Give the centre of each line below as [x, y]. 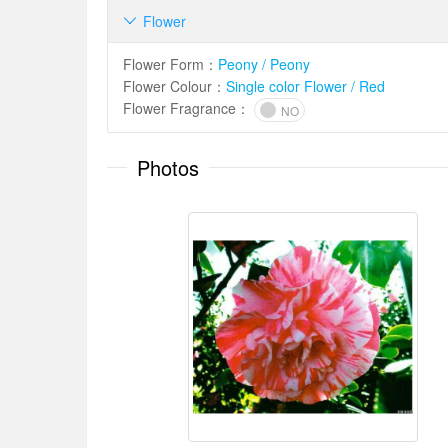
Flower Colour [167, 86]
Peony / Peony [264, 64]
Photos [168, 168]
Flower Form [163, 64]
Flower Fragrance [179, 108]
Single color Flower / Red [305, 86]
